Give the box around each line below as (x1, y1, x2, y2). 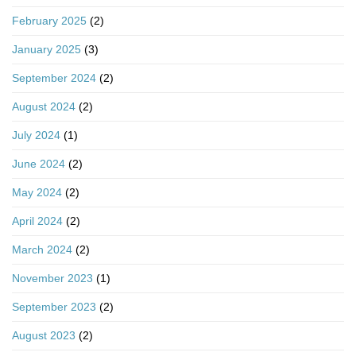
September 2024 (12, 72, 96, 85)
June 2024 (12, 157, 65, 171)
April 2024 (12, 215, 63, 228)
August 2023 (12, 329, 75, 342)
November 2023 (12, 272, 93, 285)
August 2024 (12, 100, 75, 114)
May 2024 (12, 186, 62, 199)
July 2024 (12, 129, 60, 142)
